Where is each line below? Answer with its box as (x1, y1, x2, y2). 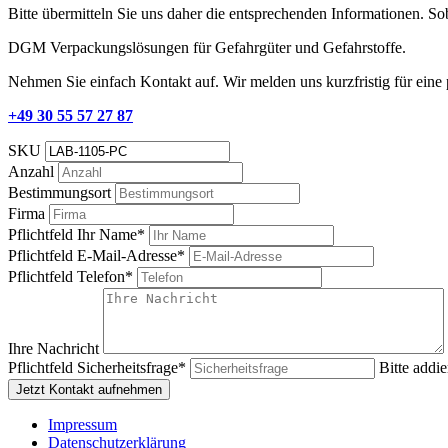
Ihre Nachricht (8, 339, 103, 357)
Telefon (77, 267, 125, 285)
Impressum (48, 415, 117, 433)
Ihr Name (77, 225, 137, 243)
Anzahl (8, 162, 58, 180)
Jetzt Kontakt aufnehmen (16, 381, 162, 397)
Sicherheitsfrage (77, 358, 178, 376)
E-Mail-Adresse (77, 246, 177, 264)
